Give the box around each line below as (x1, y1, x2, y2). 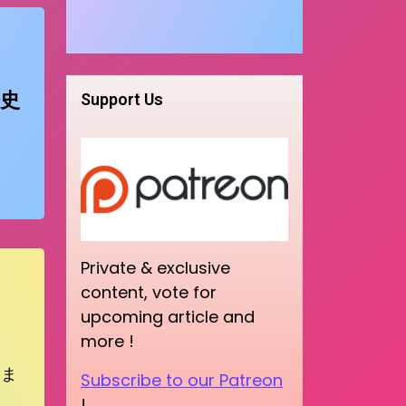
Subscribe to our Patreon (81, 369, 283, 392)
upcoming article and (81, 305, 255, 329)
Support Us (81, 89, 163, 109)
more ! (81, 330, 134, 353)
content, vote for (81, 281, 217, 304)
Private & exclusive (81, 256, 230, 280)
